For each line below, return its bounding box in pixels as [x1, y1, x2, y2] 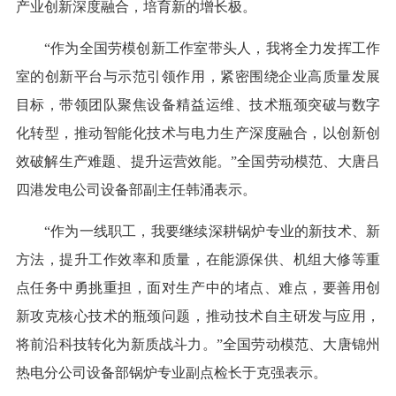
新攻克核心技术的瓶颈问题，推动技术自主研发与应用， [15, 308, 381, 324]
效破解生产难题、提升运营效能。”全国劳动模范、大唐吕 [15, 154, 381, 170]
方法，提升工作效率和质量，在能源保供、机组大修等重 [15, 252, 381, 268]
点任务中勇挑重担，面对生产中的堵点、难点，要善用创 [15, 280, 381, 296]
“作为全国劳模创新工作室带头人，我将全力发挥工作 [43, 41, 381, 57]
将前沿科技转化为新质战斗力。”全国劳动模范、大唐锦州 [15, 337, 381, 353]
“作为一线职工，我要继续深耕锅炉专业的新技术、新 [43, 224, 381, 240]
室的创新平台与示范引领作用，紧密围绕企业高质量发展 [15, 69, 381, 85]
